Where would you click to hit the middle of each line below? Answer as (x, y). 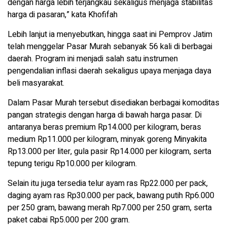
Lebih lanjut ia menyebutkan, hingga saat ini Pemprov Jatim (110, 34)
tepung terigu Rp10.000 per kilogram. (72, 163)
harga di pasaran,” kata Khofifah (63, 14)
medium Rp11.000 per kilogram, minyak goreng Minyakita (107, 139)
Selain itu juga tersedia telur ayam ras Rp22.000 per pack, (108, 183)
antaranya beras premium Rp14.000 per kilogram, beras (104, 127)
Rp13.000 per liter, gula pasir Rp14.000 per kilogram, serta (109, 151)
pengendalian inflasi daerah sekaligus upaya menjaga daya (109, 71)
